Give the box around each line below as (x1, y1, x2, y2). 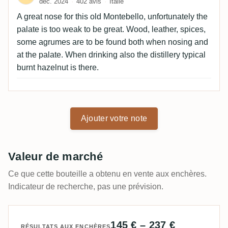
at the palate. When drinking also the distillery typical (17, 50, 206, 60)
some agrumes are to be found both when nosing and (17, 38, 208, 47)
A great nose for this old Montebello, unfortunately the (17, 12, 208, 21)
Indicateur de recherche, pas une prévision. (8, 182, 163, 191)
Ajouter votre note (80, 114, 148, 123)
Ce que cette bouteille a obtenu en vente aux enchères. (8, 169, 207, 179)
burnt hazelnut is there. (17, 63, 99, 72)
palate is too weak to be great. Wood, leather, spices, (17, 25, 206, 34)
